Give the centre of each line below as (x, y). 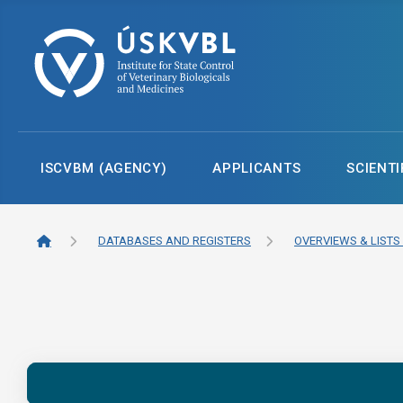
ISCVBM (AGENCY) (103, 168)
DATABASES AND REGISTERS (175, 241)
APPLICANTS (257, 168)
